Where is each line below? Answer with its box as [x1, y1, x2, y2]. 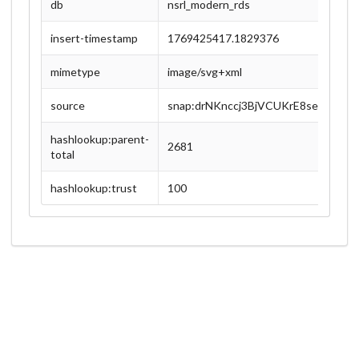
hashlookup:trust [50, 181, 137, 195]
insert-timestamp [50, 31, 138, 45]
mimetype [50, 65, 100, 79]
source [50, 99, 85, 112]
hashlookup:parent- [50, 132, 149, 146]
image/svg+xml [167, 65, 242, 79]
